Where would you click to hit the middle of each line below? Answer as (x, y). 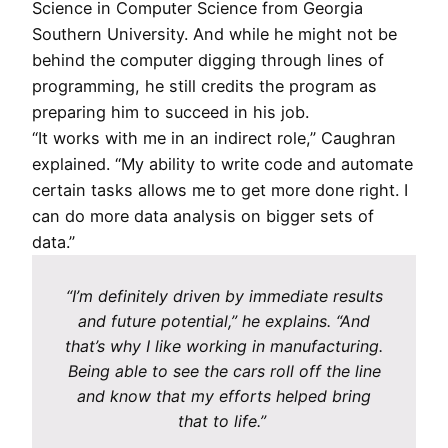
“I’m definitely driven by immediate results (224, 295)
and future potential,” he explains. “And (224, 320)
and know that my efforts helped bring (224, 395)
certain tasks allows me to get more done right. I (220, 189)
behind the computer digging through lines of (208, 59)
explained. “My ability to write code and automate (222, 163)
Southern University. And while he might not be (214, 33)
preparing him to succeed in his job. (170, 111)
